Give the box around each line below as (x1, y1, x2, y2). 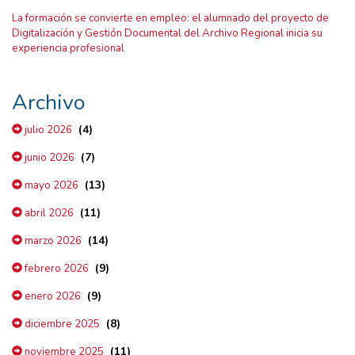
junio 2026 (22, 150, 74, 165)
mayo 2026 (22, 177, 78, 193)
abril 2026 (22, 205, 74, 220)
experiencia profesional (12, 40, 124, 55)
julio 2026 (22, 122, 72, 137)
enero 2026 (22, 288, 81, 303)
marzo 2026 (22, 233, 82, 248)
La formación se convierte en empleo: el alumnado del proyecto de (12, 10, 329, 25)
